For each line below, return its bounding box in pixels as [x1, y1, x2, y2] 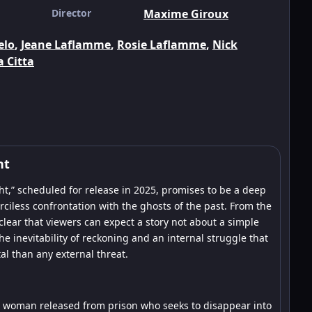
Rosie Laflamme [117, 37, 206, 52]
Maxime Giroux [143, 6, 228, 22]
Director [52, 6, 92, 19]
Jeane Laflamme [21, 37, 111, 52]
